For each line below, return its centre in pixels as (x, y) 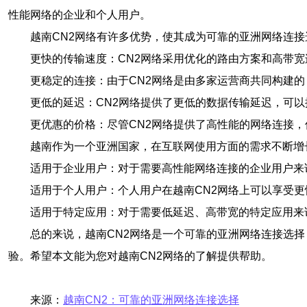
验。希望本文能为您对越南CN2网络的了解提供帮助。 (140, 256)
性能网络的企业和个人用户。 (79, 15)
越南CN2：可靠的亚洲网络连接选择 (151, 300)
